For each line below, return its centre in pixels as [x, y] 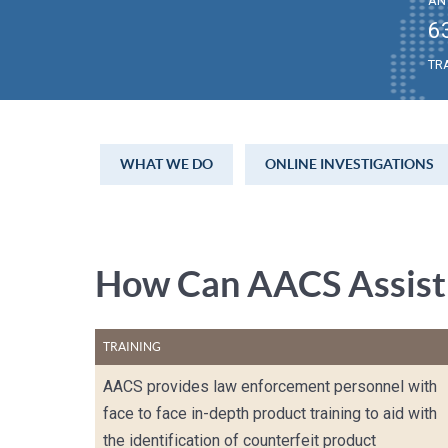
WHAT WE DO [167, 164]
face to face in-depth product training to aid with [270, 414]
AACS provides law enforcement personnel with [270, 387]
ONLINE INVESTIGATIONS [350, 164]
